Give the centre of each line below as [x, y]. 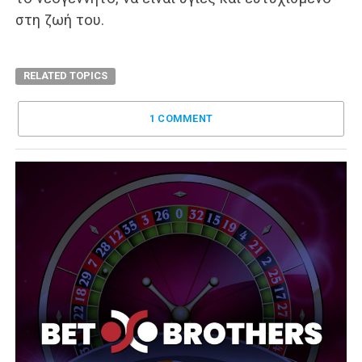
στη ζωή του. [59, 20]
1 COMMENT [181, 118]
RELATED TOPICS [65, 76]
